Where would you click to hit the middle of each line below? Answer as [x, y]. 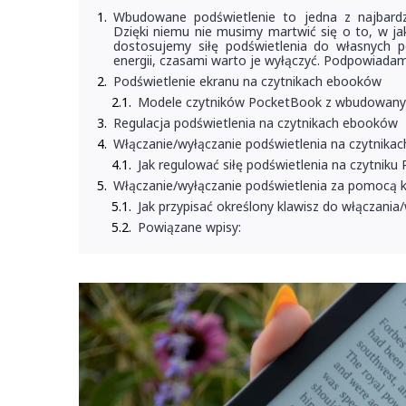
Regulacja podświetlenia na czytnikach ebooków [256, 123]
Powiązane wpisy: [189, 227]
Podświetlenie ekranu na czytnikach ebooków [247, 81]
